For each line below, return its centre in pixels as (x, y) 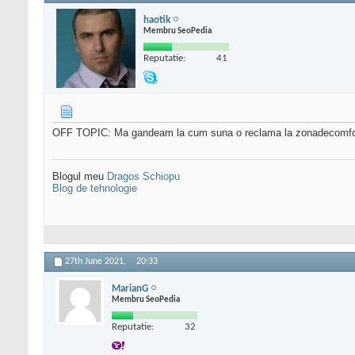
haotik (157, 20)
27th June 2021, (97, 262)
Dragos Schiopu (143, 177)
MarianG (130, 288)
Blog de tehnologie (95, 189)
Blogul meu (80, 177)
